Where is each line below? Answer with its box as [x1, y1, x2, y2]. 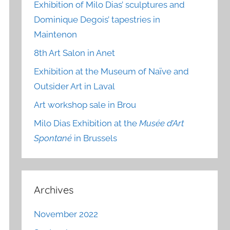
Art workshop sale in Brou [34, 99, 137, 110]
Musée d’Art [139, 118, 184, 128]
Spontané [34, 132, 72, 143]
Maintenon [34, 29, 78, 40]
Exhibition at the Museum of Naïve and [34, 66, 189, 76]
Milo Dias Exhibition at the [34, 118, 140, 128]
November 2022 [34, 208, 99, 219]
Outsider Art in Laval [34, 81, 116, 91]
